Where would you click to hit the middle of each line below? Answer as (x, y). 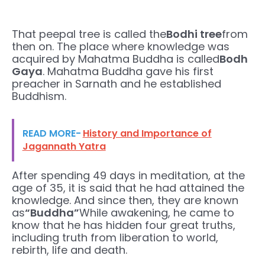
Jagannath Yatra (64, 147)
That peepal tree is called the (89, 34)
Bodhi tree (194, 34)
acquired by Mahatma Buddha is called (116, 59)
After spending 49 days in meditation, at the (128, 176)
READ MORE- (51, 134)
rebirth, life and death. (70, 250)
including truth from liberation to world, (115, 238)
